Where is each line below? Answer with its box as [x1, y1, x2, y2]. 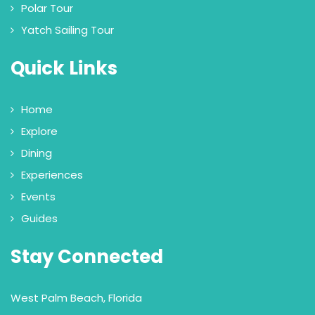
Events [21, 189, 56, 205]
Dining [21, 146, 52, 161]
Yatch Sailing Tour [21, 22, 114, 38]
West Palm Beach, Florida [11, 290, 142, 306]
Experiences [21, 167, 83, 183]
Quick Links [11, 56, 117, 82]
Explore [21, 124, 58, 139]
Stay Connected [11, 244, 163, 270]
